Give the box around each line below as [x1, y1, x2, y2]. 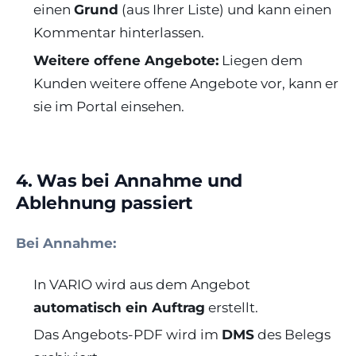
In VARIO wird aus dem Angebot [33, 276, 251, 292]
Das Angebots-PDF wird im [33, 327, 222, 343]
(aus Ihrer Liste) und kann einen [118, 2, 332, 18]
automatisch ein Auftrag [33, 299, 206, 315]
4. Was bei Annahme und [16, 168, 243, 192]
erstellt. [205, 299, 259, 315]
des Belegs [254, 327, 331, 343]
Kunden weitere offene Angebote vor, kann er [33, 75, 339, 91]
